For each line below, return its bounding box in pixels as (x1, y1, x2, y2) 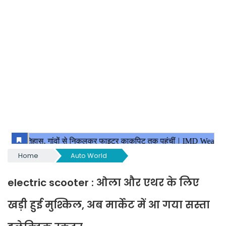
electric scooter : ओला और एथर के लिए (8, 176, 199, 190)
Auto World (70, 151, 107, 160)
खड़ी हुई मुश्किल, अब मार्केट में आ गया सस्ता (8, 198, 210, 212)
